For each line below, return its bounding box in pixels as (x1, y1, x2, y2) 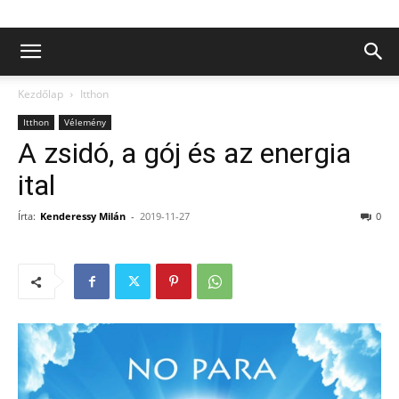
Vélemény (64, 116, 106, 128)
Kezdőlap (18, 86, 63, 102)
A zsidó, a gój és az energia (18, 136, 351, 170)
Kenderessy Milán (40, 209, 126, 223)
